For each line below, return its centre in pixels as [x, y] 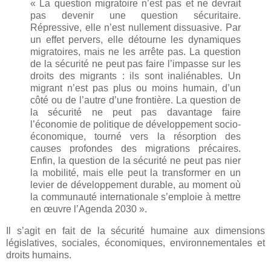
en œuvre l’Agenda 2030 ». [90, 209]
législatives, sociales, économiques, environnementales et [135, 243]
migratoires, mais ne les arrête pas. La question [135, 52]
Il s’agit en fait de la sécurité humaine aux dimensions [135, 231]
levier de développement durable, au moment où [135, 185]
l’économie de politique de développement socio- [135, 125]
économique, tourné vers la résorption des [135, 137]
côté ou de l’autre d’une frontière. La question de [135, 100]
